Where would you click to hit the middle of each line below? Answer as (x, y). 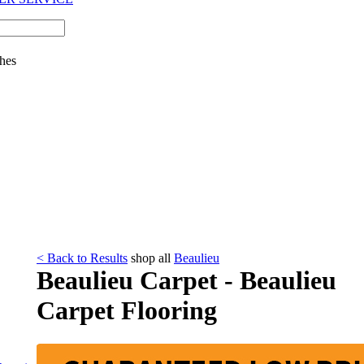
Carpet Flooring (127, 311)
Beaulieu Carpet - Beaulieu (186, 281)
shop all (152, 258)
